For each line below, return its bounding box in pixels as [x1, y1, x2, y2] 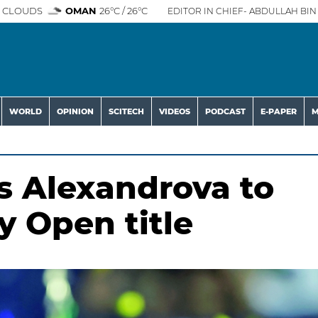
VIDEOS [159, 106, 190, 116]
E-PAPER [261, 106, 297, 116]
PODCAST [205, 106, 246, 116]
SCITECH [109, 106, 144, 116]
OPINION [57, 106, 94, 116]
